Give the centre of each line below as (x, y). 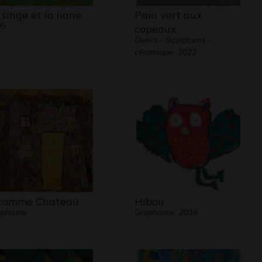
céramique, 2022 (165, 52)
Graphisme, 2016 (166, 212)
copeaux (155, 29)
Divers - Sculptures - (173, 40)
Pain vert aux (168, 15)
